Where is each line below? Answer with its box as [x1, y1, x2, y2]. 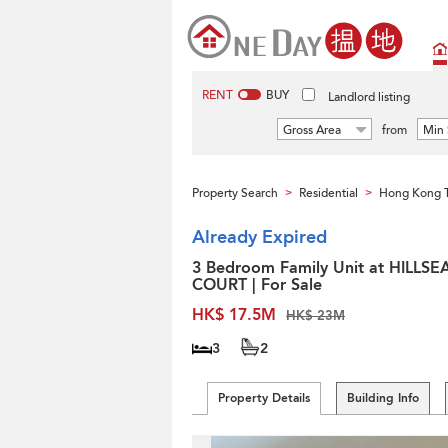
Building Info [347, 390, 419, 406]
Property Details [218, 390, 310, 406]
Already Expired [192, 225, 327, 250]
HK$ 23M [286, 307, 345, 325]
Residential [299, 185, 358, 201]
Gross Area [283, 122, 341, 138]
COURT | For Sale [192, 274, 322, 296]
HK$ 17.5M [192, 304, 276, 326]
